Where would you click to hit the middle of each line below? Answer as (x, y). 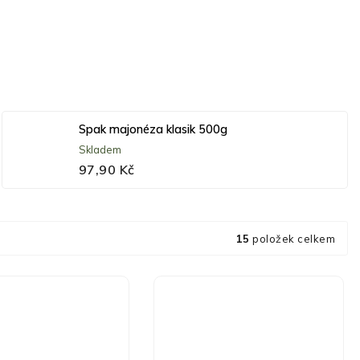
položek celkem (292, 238)
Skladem (100, 149)
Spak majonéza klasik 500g (153, 129)
